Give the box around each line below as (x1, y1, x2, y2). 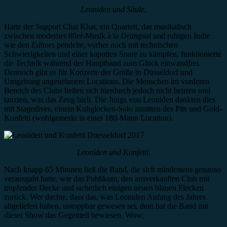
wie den (4, 41, 31, 50)
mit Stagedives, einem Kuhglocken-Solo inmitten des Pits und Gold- (4, 104, 222, 113)
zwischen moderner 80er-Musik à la (4, 31, 121, 41)
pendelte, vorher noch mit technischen (55, 41, 178, 50)
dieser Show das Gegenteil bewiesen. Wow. (4, 211, 144, 220)
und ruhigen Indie (151, 31, 210, 41)
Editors (31, 41, 55, 50)
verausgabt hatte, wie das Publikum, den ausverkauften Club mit (4, 174, 209, 183)
